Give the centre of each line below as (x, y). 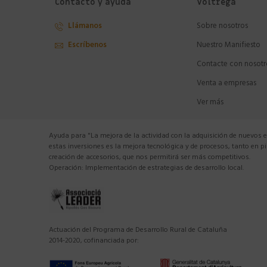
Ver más (210, 103)
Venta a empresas (226, 84)
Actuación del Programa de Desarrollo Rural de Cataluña (138, 231)
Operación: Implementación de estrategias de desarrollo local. (146, 169)
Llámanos (84, 27)
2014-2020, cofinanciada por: (94, 242)
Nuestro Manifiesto (229, 46)
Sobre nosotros (222, 27)
